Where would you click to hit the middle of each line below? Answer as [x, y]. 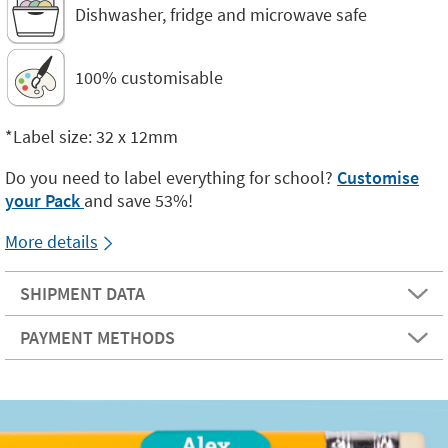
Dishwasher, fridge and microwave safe [221, 14]
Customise [378, 177]
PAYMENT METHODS [97, 337]
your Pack [44, 200]
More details [51, 241]
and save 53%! [138, 200]
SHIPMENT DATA [82, 293]
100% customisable [149, 77]
